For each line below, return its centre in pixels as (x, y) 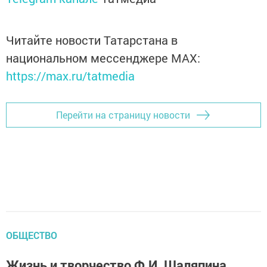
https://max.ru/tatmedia (70, 75)
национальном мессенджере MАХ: (103, 58)
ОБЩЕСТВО (32, 235)
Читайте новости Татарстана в (92, 40)
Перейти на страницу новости (123, 115)
